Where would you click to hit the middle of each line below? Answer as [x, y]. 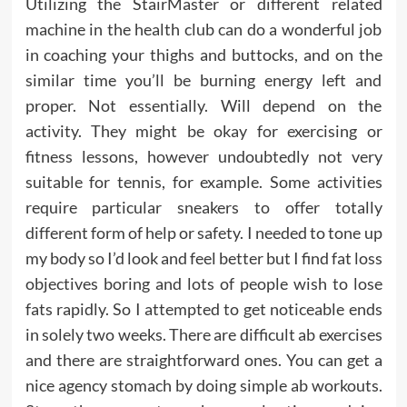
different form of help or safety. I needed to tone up [203, 233]
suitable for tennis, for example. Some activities [203, 182]
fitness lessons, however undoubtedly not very [203, 156]
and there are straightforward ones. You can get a [203, 360]
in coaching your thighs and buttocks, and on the [203, 55]
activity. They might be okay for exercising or [203, 131]
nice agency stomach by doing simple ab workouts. [203, 385]
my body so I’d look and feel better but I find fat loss [203, 258]
